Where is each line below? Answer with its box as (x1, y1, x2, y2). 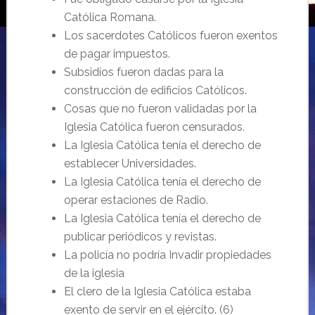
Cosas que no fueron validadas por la (63, 102, 257, 115)
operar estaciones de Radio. (63, 193, 208, 207)
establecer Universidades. (63, 157, 196, 170)
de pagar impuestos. (63, 47, 170, 60)
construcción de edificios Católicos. (63, 84, 247, 97)
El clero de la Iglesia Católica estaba (63, 285, 251, 298)
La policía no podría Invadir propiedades (63, 248, 271, 262)
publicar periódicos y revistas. (63, 230, 217, 243)
